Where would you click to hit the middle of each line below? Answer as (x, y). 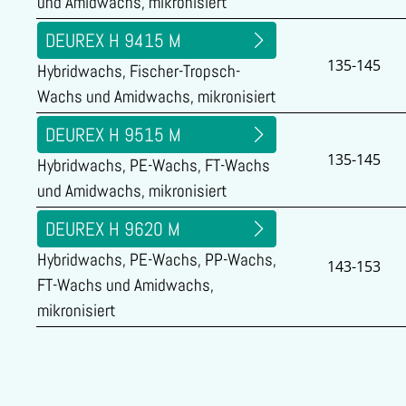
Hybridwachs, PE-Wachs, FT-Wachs (154, 166)
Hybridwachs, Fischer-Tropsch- (139, 72)
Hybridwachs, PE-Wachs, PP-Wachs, (157, 260)
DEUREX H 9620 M (113, 229)
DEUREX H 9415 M (113, 40)
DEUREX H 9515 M (113, 135)
